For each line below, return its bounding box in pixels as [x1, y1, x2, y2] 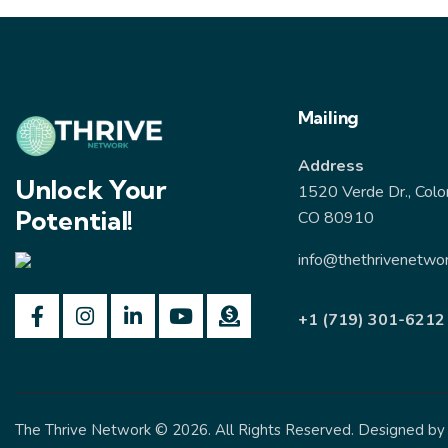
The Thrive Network [15, 419, 151, 440]
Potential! [15, 204, 134, 238]
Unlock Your [15, 173, 167, 207]
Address [297, 155, 364, 178]
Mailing [297, 106, 360, 130]
